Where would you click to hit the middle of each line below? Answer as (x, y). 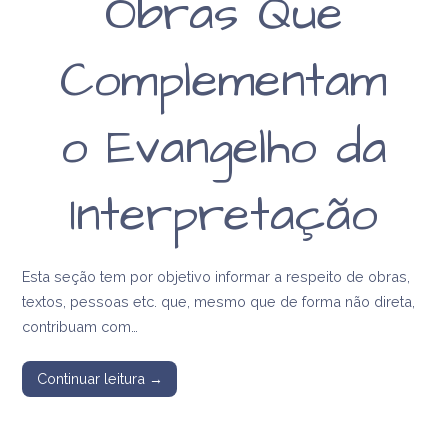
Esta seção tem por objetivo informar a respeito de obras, (216, 277)
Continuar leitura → (99, 378)
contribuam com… (80, 327)
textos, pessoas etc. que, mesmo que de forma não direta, (219, 302)
